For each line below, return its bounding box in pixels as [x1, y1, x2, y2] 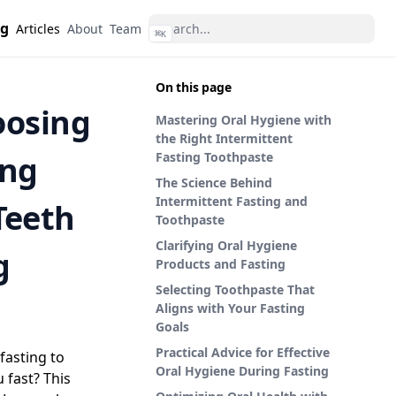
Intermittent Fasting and [156, 193, 308, 209]
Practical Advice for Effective [156, 344, 330, 361]
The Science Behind [156, 174, 272, 191]
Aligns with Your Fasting [156, 300, 305, 316]
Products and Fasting [156, 255, 286, 272]
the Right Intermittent [156, 130, 293, 147]
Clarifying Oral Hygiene [156, 237, 297, 254]
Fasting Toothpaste [156, 148, 273, 165]
